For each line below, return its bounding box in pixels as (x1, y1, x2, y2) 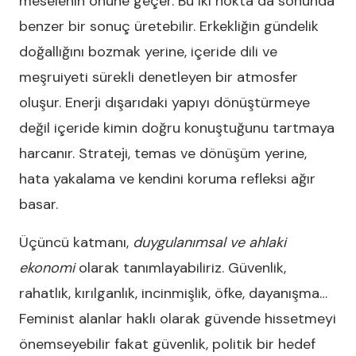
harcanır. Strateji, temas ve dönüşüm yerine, (19, 144, 307, 163)
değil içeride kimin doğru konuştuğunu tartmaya (19, 118, 335, 137)
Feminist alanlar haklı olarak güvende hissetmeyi (19, 309, 336, 328)
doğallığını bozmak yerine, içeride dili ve (19, 42, 277, 61)
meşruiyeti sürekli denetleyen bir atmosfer (19, 68, 298, 87)
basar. (19, 195, 58, 214)
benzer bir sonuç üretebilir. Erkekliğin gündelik (19, 17, 319, 36)
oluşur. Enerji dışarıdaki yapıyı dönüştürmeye (19, 93, 310, 112)
